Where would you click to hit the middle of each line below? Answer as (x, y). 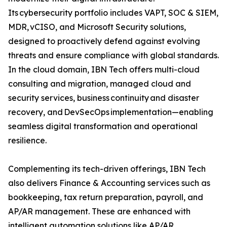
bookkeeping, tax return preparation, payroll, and (106, 197)
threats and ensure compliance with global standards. (113, 55)
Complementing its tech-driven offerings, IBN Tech (107, 169)
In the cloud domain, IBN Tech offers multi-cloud (104, 70)
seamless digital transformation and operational (103, 126)
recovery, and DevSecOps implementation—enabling (111, 112)
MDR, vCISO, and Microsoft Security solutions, (97, 27)
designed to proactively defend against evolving (104, 41)
